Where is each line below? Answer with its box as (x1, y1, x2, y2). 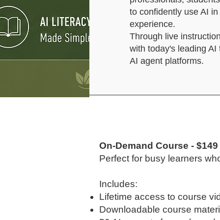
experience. (130, 19, 175, 29)
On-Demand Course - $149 (99, 140, 218, 151)
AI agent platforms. (130, 56, 204, 66)
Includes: (99, 179, 137, 189)
